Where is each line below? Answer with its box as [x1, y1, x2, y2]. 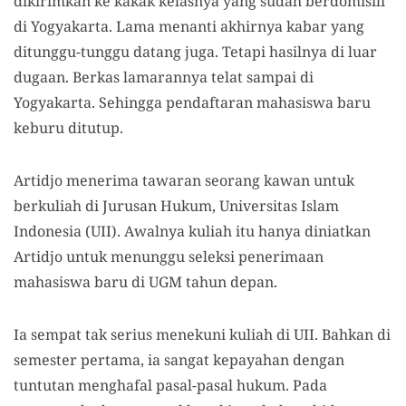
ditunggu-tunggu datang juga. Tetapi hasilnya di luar [14, 42, 377, 62]
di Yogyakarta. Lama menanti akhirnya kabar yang [14, 16, 364, 36]
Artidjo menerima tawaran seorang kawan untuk [14, 170, 354, 190]
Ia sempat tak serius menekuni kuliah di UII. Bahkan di [14, 324, 391, 344]
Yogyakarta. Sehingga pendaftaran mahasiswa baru [14, 92, 371, 112]
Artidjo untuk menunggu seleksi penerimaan [14, 246, 324, 266]
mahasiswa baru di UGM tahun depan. [14, 272, 277, 292]
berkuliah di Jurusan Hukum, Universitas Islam [14, 196, 339, 216]
